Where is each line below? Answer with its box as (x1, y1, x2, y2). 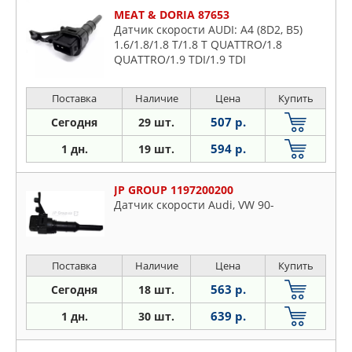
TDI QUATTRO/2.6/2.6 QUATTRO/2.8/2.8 (114, 82, 320, 97)
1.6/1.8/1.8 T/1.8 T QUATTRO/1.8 (114, 37, 282, 52)
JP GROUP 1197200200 (114, 182, 233, 197)
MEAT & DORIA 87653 (114, 7, 229, 22)
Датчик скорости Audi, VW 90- (114, 197, 274, 212)
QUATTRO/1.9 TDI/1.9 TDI (114, 52, 246, 67)
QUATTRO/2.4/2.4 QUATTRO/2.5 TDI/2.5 (114, 67, 320, 82)
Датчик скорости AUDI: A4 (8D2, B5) (114, 22, 302, 37)
